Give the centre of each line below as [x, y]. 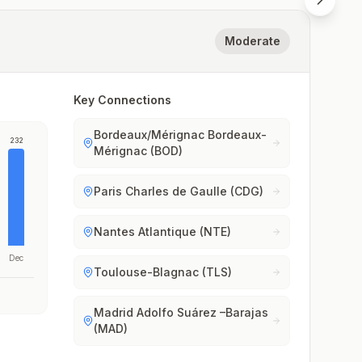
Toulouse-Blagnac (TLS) [163, 272]
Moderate [253, 41]
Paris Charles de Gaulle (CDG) [179, 191]
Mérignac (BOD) [139, 151]
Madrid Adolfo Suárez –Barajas [181, 312]
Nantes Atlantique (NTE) [163, 232]
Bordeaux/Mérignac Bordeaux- [181, 135]
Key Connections [123, 100]
